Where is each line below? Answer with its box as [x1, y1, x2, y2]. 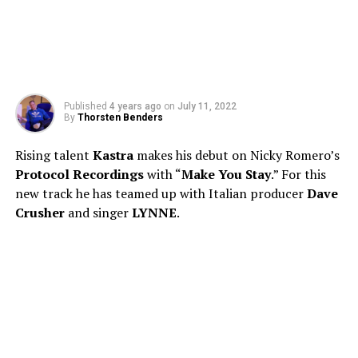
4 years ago [109, 101, 161, 112]
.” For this [270, 165, 326, 183]
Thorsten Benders [77, 112, 163, 123]
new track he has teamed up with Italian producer [14, 185, 307, 202]
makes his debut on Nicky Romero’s [133, 146, 340, 164]
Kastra [92, 146, 133, 164]
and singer [64, 204, 132, 221]
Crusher [14, 204, 65, 221]
